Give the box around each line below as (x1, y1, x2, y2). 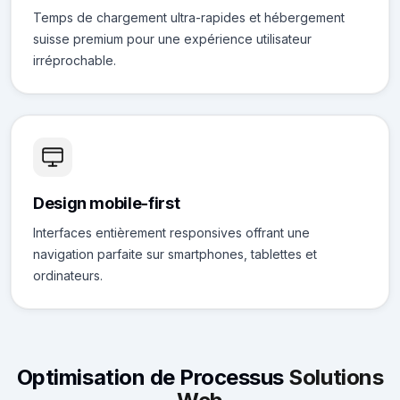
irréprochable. (33, 53, 116, 68)
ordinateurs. (33, 268, 103, 283)
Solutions (288, 364, 384, 390)
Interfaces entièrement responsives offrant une (33, 225, 310, 240)
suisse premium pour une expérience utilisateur (33, 31, 312, 46)
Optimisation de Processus (16, 364, 289, 390)
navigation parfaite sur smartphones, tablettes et (33, 246, 317, 262)
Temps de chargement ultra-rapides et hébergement (33, 10, 345, 25)
